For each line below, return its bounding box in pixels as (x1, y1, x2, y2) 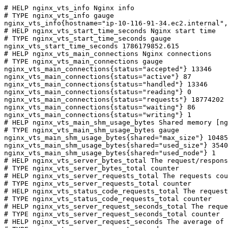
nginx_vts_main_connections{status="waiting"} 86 (4, 103, 195, 111)
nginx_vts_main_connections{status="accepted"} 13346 (4, 65, 212, 73)
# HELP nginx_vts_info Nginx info (4, 4, 134, 12)
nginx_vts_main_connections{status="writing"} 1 (4, 111, 191, 119)
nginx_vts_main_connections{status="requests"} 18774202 (4, 96, 224, 103)
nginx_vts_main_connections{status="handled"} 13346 (4, 80, 208, 88)
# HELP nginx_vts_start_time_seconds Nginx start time (4, 27, 216, 35)
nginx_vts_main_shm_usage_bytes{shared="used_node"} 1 (4, 149, 216, 157)
